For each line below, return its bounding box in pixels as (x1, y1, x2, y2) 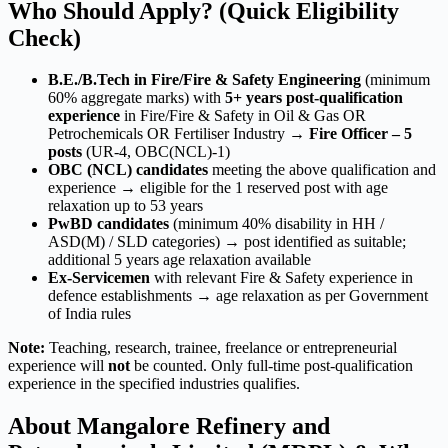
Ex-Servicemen (48, 269, 150, 287)
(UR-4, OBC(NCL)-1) (82, 143, 230, 161)
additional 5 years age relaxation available (48, 251, 311, 269)
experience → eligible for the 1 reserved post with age (48, 179, 388, 197)
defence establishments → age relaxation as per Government (48, 287, 428, 305)
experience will (8, 357, 108, 375)
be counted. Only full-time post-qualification (130, 357, 413, 375)
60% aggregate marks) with (48, 89, 225, 107)
